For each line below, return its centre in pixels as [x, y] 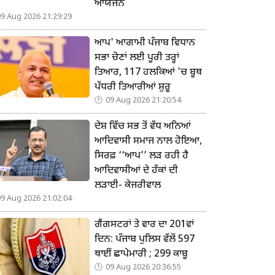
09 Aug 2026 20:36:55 [143, 268]
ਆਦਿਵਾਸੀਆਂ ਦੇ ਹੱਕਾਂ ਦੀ [136, 171]
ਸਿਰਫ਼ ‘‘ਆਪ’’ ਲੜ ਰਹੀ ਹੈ [141, 157]
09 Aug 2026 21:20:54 [143, 101]
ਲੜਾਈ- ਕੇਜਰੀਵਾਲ [128, 186]
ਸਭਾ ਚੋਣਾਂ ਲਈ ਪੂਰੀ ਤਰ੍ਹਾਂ [137, 58]
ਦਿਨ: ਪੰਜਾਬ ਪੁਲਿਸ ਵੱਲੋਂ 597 [145, 240]
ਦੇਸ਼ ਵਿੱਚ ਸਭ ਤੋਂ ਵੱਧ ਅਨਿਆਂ [143, 127]
